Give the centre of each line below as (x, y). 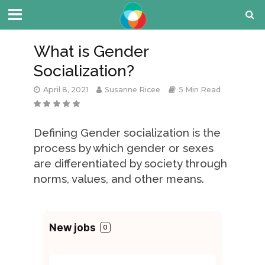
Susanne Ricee (132, 90)
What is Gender (91, 51)
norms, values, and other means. (119, 179)
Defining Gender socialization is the (127, 132)
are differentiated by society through (130, 163)
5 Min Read (199, 90)
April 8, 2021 (65, 90)
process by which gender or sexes (123, 148)
